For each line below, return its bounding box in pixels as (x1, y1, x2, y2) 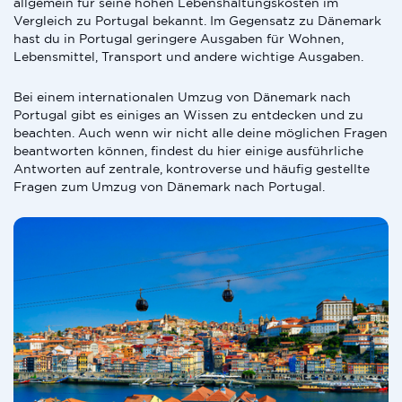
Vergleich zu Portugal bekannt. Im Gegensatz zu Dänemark (13, 13, 381, 28)
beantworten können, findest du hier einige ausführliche (13, 144, 363, 158)
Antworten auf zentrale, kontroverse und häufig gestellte (13, 162, 370, 176)
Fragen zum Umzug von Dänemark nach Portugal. (13, 179, 325, 194)
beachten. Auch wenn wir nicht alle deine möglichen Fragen (13, 126, 388, 140)
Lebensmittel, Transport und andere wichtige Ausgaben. (13, 49, 363, 64)
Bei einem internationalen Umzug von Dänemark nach (13, 90, 351, 104)
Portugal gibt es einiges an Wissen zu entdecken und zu (13, 108, 363, 122)
